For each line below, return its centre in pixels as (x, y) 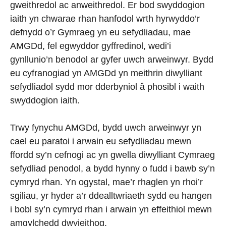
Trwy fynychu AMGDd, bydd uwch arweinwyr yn (106, 128)
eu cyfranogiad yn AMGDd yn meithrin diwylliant (106, 73)
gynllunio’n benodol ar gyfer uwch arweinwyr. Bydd (112, 60)
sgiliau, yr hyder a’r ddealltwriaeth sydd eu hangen (111, 196)
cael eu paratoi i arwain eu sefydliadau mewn (101, 141)
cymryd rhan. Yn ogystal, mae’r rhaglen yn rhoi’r (106, 182)
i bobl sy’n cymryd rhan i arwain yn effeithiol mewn (111, 209)
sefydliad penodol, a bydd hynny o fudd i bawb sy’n (112, 168)
